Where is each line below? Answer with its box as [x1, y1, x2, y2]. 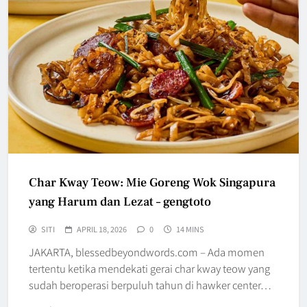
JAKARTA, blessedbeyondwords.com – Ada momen [29, 244, 265, 259]
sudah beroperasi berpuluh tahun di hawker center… [29, 277, 271, 292]
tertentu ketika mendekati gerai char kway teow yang [29, 260, 270, 275]
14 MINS [176, 223, 204, 234]
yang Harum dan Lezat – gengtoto [29, 193, 211, 210]
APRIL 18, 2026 [77, 223, 127, 234]
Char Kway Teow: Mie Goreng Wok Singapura [29, 174, 275, 191]
